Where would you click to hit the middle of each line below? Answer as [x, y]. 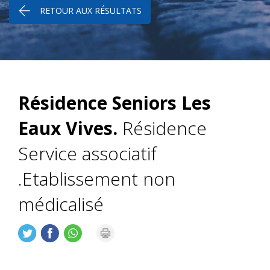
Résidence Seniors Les [115, 103]
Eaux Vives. [68, 128]
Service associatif [87, 154]
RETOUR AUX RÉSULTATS [91, 11]
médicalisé [61, 204]
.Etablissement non [97, 179]
